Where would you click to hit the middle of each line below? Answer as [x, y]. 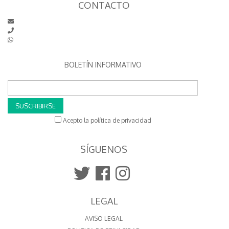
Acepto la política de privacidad [106, 120]
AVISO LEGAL [104, 219]
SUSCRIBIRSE [36, 106]
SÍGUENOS [104, 149]
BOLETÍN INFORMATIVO [103, 65]
